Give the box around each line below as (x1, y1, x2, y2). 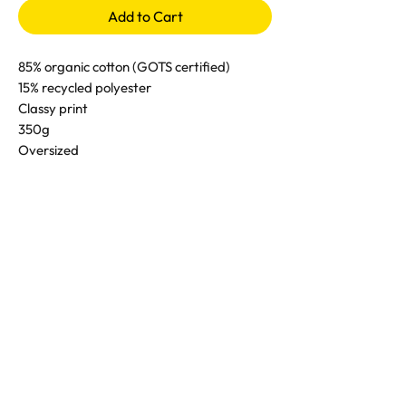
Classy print (18, 100, 88, 118)
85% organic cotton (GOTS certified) (18, 58, 230, 76)
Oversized (18, 141, 79, 159)
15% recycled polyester (18, 79, 151, 97)
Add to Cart (107, 7, 183, 26)
